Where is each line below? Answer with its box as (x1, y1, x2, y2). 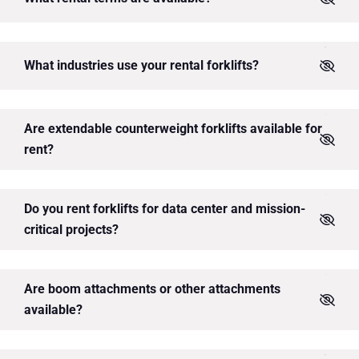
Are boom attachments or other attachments (24, 281, 280, 297)
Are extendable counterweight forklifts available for (24, 121, 322, 137)
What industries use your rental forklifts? (24, 58, 259, 74)
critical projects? (24, 222, 119, 238)
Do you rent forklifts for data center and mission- (24, 201, 305, 217)
